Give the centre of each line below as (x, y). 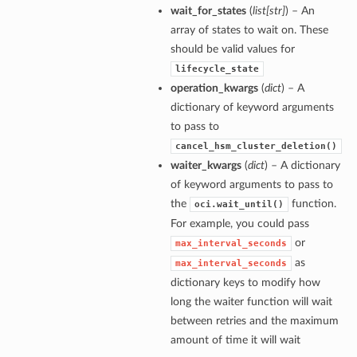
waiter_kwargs (206, 166)
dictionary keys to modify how (245, 283)
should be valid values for (232, 49)
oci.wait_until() (239, 205)
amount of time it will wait (235, 340)
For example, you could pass (239, 224)
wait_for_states (208, 11)
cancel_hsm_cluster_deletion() (256, 147)
